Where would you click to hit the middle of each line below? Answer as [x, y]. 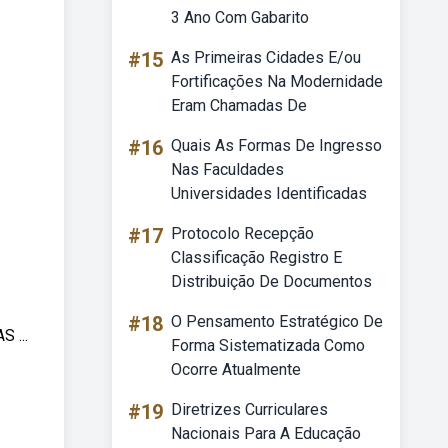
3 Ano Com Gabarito [240, 17]
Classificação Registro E [256, 257]
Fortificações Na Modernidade [277, 81]
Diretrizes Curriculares [249, 409]
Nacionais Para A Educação [266, 433]
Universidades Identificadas [269, 193]
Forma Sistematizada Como [268, 345]
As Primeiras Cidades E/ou [266, 57]
